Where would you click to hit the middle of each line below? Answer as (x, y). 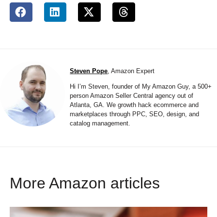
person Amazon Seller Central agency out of (132, 95)
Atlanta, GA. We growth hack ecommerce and (134, 105)
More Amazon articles (85, 183)
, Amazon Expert (131, 71)
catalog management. (100, 123)
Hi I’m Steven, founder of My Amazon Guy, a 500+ (141, 86)
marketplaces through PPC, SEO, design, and (135, 114)
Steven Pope (89, 71)
